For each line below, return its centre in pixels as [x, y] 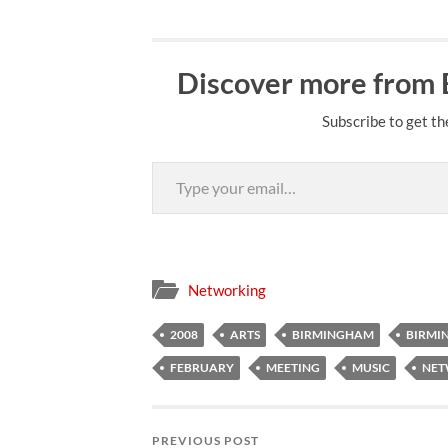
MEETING [293, 368]
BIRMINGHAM [333, 335]
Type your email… [181, 160]
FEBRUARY [202, 368]
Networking [227, 290]
